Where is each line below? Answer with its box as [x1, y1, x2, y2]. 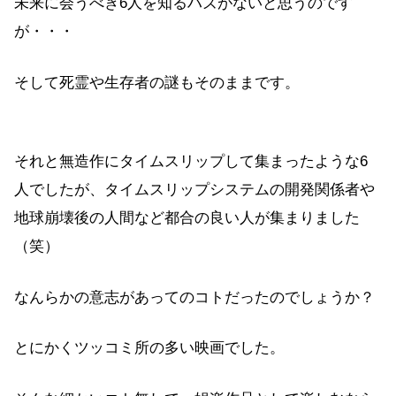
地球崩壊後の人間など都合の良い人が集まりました [14, 209, 360, 227]
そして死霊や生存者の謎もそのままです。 [14, 73, 300, 91]
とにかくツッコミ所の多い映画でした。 [14, 339, 285, 357]
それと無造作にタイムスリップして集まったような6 [14, 153, 368, 171]
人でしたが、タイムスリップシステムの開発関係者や [14, 181, 375, 199]
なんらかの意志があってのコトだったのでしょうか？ [14, 288, 375, 306]
